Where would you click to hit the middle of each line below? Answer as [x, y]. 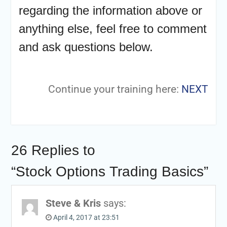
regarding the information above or [110, 10]
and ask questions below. [86, 47]
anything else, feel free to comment [112, 28]
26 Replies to [53, 150]
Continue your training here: [115, 89]
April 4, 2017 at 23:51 [86, 217]
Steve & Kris [73, 203]
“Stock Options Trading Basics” [109, 171]
